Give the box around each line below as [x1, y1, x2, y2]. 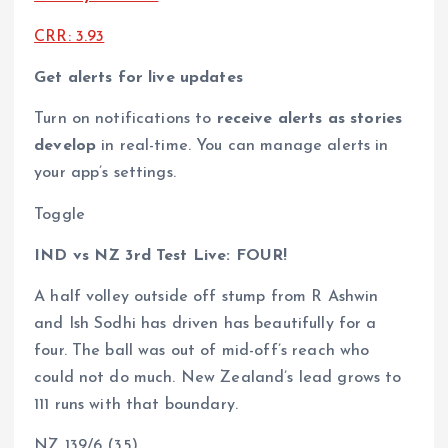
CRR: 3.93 [34, 29, 105, 46]
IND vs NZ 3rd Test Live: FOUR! [34, 247, 288, 264]
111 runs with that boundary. [34, 396, 239, 413]
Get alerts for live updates [34, 70, 243, 87]
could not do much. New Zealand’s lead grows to [34, 369, 402, 386]
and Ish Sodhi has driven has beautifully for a [34, 315, 377, 332]
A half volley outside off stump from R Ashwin [34, 288, 379, 305]
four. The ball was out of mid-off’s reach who [34, 342, 370, 359]
